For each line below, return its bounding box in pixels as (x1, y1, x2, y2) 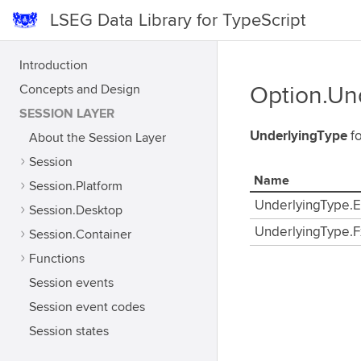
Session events (29, 275, 114, 291)
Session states (29, 323, 109, 339)
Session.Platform (29, 178, 122, 194)
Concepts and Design (19, 81, 140, 98)
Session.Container (29, 226, 131, 243)
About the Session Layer (29, 130, 166, 146)
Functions (29, 251, 85, 267)
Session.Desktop (29, 202, 122, 218)
